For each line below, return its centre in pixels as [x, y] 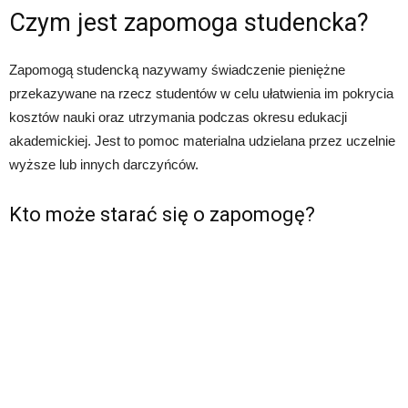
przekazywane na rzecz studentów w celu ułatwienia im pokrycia [201, 94]
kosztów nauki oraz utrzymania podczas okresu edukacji [178, 117]
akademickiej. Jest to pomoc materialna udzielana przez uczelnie [202, 141]
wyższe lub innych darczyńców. [104, 165]
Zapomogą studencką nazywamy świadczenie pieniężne [177, 70]
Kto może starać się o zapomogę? [162, 215]
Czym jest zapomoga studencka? [189, 23]
